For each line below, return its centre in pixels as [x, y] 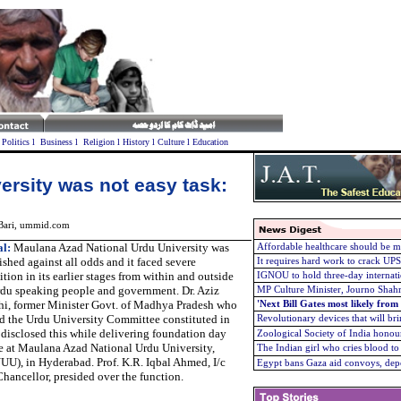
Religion [98, 142]
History [136, 142]
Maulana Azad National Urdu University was [119, 247]
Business [56, 142]
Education [210, 142]
